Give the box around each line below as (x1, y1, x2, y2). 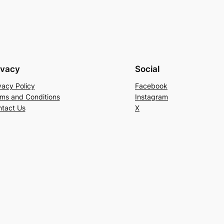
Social (135, 63, 159, 74)
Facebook (135, 81, 167, 90)
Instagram (135, 92, 168, 101)
